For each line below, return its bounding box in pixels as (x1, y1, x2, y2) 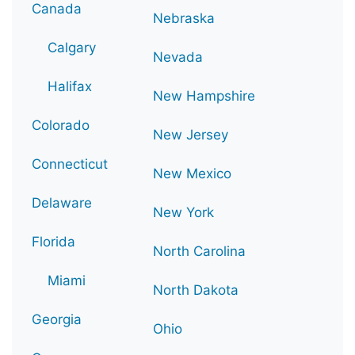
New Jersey (153, 126, 228, 143)
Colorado (32, 116, 90, 133)
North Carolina (153, 242, 246, 259)
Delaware (32, 194, 92, 211)
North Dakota (153, 281, 239, 298)
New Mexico (153, 165, 231, 181)
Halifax (48, 78, 92, 94)
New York (153, 204, 214, 220)
